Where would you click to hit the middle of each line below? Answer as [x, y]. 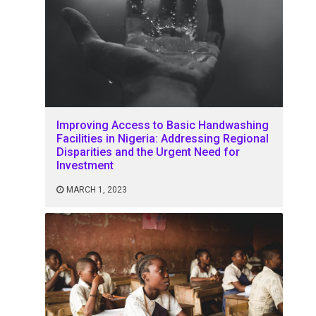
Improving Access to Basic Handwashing [163, 126]
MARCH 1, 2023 [97, 190]
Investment [85, 166]
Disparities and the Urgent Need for [148, 152]
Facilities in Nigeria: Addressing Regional [163, 139]
